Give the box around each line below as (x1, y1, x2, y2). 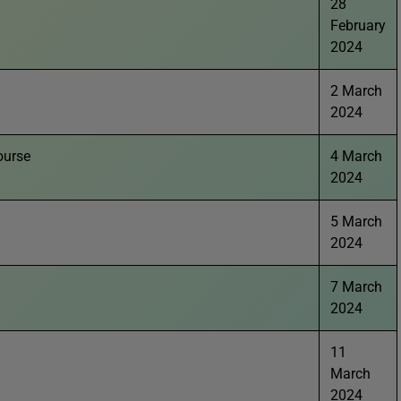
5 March (330, 213, 382, 230)
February (330, 17, 386, 34)
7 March (330, 278, 382, 295)
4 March (330, 148, 382, 165)
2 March (330, 82, 382, 99)
